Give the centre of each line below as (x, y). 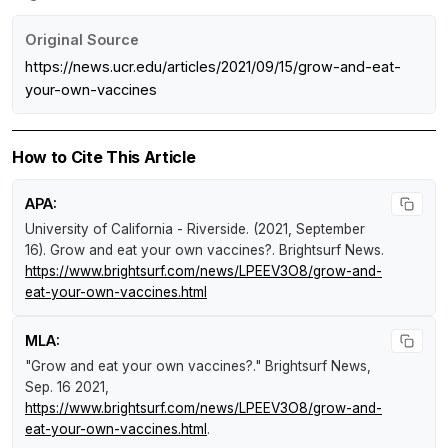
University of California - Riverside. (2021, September (195, 228)
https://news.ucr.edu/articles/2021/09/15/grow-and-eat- (213, 66)
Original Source (82, 39)
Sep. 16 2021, (67, 386)
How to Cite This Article (104, 156)
